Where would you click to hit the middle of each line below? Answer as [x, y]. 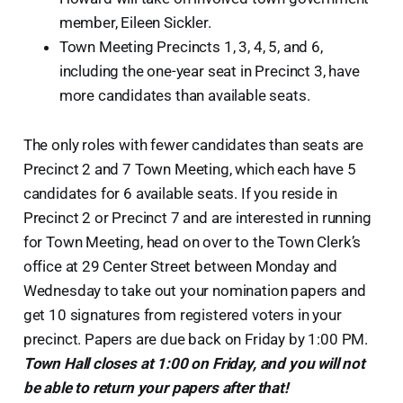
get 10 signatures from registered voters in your [182, 314]
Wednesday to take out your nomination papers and [194, 290]
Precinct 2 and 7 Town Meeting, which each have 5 [189, 169]
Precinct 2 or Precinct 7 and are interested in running [197, 217]
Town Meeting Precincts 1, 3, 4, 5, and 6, [191, 46]
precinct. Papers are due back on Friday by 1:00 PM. [196, 339]
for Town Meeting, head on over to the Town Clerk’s [192, 242]
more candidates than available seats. [184, 95]
